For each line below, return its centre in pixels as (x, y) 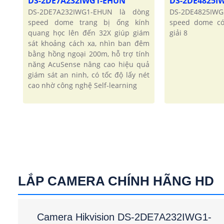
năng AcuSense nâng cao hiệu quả (88, 64)
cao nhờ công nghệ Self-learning (82, 85)
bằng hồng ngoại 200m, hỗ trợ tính (88, 54)
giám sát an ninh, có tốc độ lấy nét (88, 75)
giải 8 (178, 33)
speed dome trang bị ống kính (88, 22)
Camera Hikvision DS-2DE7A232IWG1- (124, 217)
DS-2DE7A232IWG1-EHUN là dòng (88, 12)
